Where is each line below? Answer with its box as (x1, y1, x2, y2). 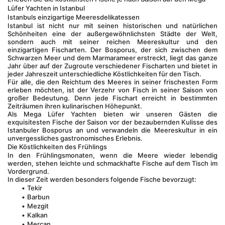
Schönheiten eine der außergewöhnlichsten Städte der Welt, (8, 30, 217, 38)
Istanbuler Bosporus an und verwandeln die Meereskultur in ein (8, 126, 217, 134)
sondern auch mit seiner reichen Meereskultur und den (8, 38, 217, 46)
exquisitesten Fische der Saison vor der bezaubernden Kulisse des (8, 118, 217, 126)
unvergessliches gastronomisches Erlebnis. (8, 134, 143, 142)
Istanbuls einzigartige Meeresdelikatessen (8, 13, 140, 21)
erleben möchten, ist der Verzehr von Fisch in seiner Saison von (8, 86, 217, 94)
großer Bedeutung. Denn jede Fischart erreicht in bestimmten (8, 94, 217, 102)
